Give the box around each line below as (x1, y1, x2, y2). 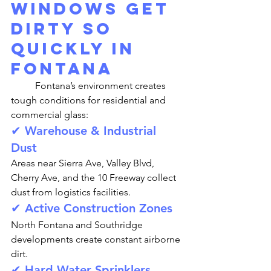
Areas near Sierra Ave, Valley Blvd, (11, 157, 157, 169)
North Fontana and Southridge (11, 219, 145, 230)
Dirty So (11, 18, 120, 39)
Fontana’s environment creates (11, 80, 35, 91)
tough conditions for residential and (11, 94, 168, 106)
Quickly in (11, 38, 142, 59)
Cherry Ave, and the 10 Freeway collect (11, 172, 178, 183)
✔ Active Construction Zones (11, 201, 172, 215)
